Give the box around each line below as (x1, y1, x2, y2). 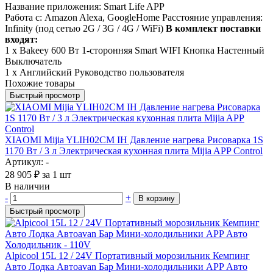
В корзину (138, 193, 175, 203)
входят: (5, 34, 38, 44)
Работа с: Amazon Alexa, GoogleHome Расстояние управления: (5, 12, 263, 23)
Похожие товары (5, 77, 75, 88)
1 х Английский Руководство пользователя (5, 66, 184, 77)
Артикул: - (5, 156, 49, 167)
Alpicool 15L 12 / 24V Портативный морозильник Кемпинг (5, 250, 250, 261)
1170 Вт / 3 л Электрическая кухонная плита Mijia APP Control (5, 145, 263, 156)
